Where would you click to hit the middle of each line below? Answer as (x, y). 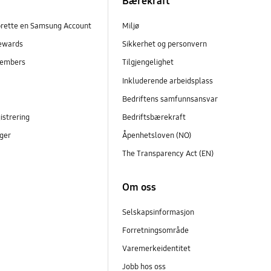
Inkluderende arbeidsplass (167, 81)
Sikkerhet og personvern (164, 44)
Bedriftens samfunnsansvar (170, 99)
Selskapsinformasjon (158, 213)
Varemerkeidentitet (156, 249)
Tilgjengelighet (148, 63)
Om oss (139, 188)
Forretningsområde (155, 231)
